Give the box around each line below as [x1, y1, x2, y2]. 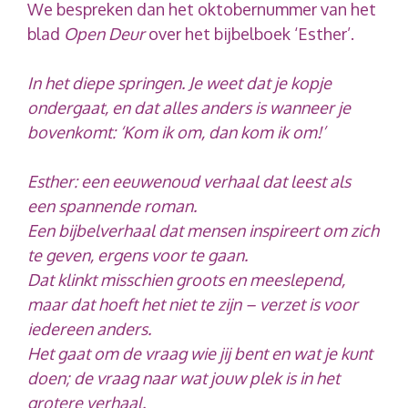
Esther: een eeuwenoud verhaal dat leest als [27, 170, 351, 191]
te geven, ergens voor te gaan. [27, 244, 248, 265]
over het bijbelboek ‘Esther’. [145, 23, 354, 44]
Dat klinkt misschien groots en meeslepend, [27, 269, 345, 290]
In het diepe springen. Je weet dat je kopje [27, 72, 331, 93]
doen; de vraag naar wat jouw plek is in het [27, 367, 340, 388]
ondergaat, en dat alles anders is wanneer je [27, 97, 351, 117]
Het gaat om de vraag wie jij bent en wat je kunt [27, 342, 372, 363]
